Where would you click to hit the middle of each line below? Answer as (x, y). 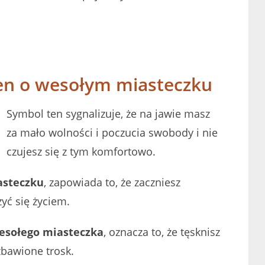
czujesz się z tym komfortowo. (81, 151)
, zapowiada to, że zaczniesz (112, 182)
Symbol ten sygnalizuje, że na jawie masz (108, 113)
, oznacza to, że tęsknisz (162, 232)
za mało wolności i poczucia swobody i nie (112, 132)
